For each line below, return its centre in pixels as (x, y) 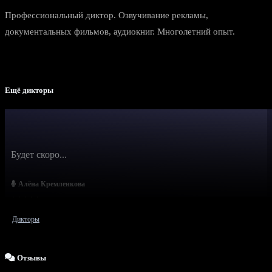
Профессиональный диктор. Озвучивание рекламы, (107, 15)
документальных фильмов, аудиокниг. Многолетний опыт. (120, 32)
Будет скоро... (39, 154)
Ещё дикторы (29, 90)
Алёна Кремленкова (51, 184)
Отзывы (31, 257)
